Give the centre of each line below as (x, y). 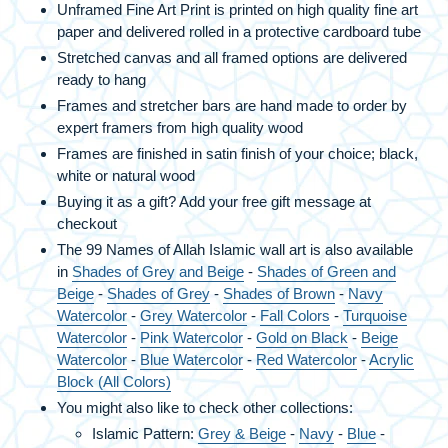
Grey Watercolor (193, 315)
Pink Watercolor (191, 337)
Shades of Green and (326, 271)
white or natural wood (126, 175)
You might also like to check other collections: (205, 407)
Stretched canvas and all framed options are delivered (232, 57)
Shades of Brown (279, 293)
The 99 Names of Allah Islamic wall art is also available (235, 249)
